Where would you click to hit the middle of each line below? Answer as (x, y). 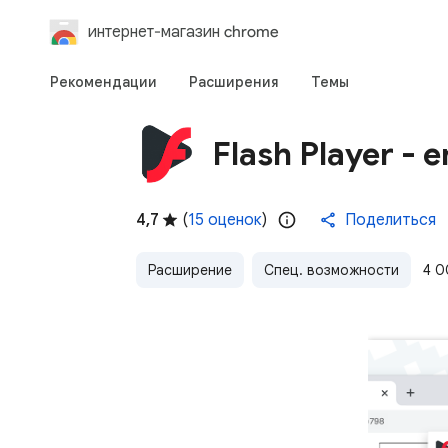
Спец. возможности (331, 270)
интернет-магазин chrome (183, 31)
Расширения (234, 82)
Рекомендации (103, 82)
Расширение (190, 270)
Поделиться (390, 220)
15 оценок (225, 220)
